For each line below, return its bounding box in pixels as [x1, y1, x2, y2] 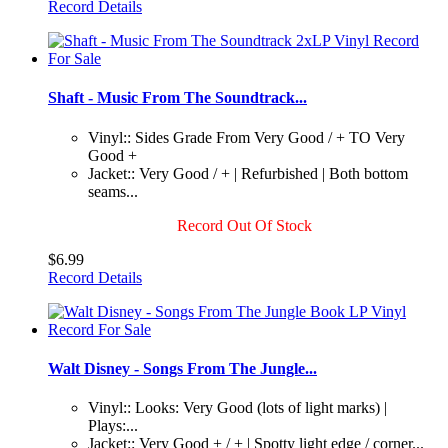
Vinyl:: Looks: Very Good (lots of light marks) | [88, 399, 387, 417]
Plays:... [88, 417, 138, 435]
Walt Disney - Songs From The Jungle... [48, 359, 317, 377]
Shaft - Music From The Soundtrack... [48, 89, 307, 107]
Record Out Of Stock [176, 216, 312, 234]
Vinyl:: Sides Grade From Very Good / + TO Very [88, 128, 405, 146]
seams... [88, 182, 138, 200]
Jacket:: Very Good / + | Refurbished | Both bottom [88, 164, 408, 182]
